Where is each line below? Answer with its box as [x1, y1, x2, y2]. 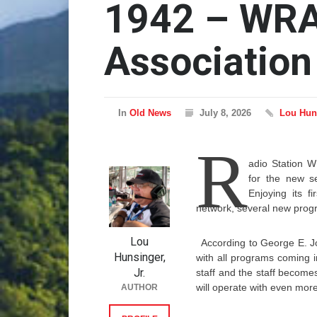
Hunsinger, [113, 250, 166, 264]
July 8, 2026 [200, 108, 251, 118]
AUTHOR [121, 282, 158, 292]
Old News [129, 108, 171, 118]
